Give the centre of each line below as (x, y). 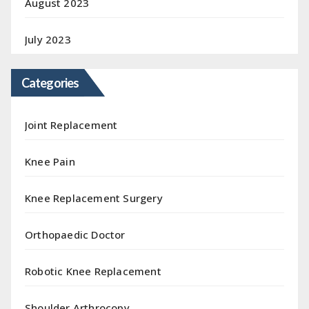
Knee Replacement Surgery (94, 198)
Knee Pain (50, 161)
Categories (50, 82)
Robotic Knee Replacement (93, 271)
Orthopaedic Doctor (75, 234)
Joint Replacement (71, 124)
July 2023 (48, 39)
